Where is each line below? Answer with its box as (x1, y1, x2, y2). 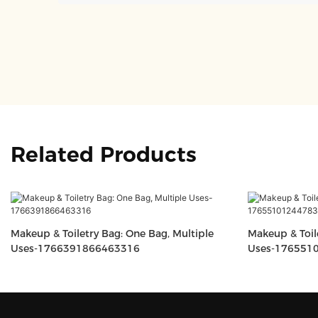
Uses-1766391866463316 (11, 242, 140, 256)
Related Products (11, 141, 197, 168)
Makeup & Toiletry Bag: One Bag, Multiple (11, 227, 214, 241)
